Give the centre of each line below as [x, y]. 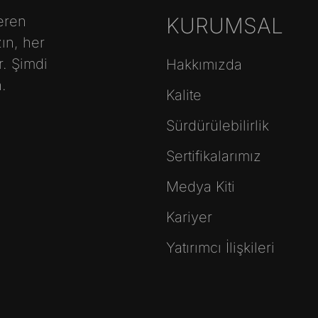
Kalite [184, 95]
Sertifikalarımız [214, 157]
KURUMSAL [225, 26]
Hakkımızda [204, 65]
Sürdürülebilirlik [218, 126]
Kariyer [189, 218]
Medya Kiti [201, 187]
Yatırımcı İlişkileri [220, 248]
